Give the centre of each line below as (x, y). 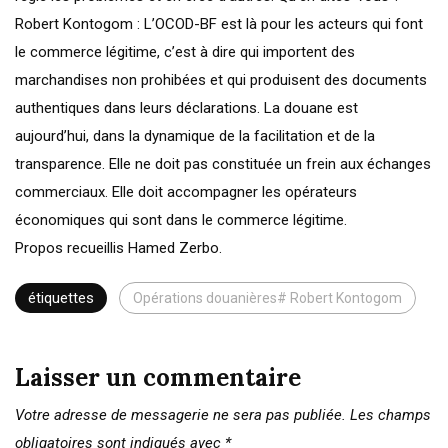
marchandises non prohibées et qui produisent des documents (221, 79)
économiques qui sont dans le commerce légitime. (181, 219)
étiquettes (61, 297)
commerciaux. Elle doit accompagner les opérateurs (186, 191)
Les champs (388, 414)
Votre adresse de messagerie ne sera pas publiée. (180, 414)
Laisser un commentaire (158, 377)
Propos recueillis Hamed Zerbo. (118, 247)
